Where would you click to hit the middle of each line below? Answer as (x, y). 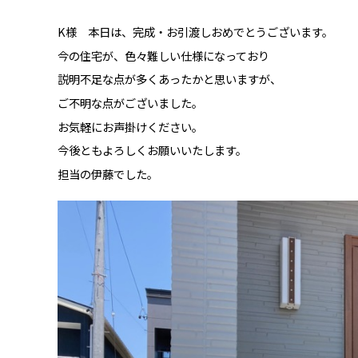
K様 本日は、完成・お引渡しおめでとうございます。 (195, 32)
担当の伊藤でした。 (108, 173)
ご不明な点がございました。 (130, 103)
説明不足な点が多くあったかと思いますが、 (169, 79)
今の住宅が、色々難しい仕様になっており (163, 55)
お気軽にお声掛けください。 (130, 126)
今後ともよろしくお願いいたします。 (152, 150)
